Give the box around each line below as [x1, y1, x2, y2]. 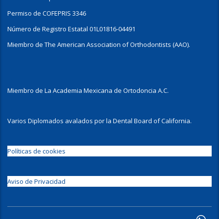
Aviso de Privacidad [7, 177, 66, 186]
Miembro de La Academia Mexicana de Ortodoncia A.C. [7, 86, 169, 95]
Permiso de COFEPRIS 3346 [7, 9, 86, 18]
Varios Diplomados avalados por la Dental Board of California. [7, 116, 192, 126]
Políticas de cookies [7, 147, 66, 156]
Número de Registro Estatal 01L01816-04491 [7, 24, 135, 34]
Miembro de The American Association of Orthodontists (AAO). [7, 40, 190, 49]
